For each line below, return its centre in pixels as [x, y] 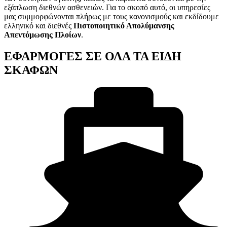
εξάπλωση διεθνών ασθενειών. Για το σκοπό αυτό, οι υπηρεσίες [107, 8]
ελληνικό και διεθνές [39, 26]
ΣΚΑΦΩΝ [31, 70]
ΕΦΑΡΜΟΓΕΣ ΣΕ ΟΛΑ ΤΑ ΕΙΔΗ [93, 56]
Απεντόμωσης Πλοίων [43, 35]
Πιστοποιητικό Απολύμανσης [124, 26]
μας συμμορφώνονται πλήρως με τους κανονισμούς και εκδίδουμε [111, 17]
